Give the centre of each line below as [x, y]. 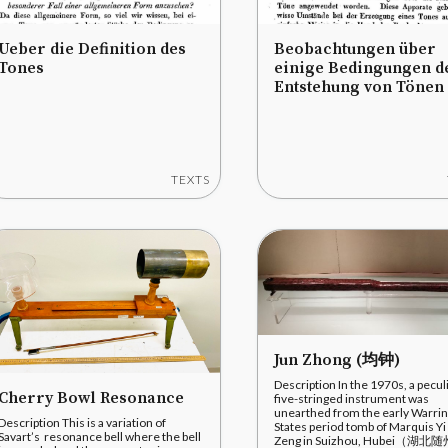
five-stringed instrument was [351, 399]
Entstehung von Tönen [359, 87]
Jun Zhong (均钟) [337, 360]
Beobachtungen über [355, 49]
